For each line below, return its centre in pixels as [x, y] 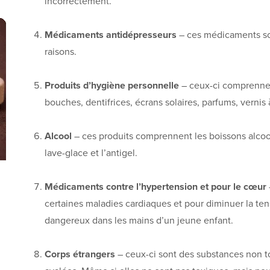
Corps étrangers [80, 254]
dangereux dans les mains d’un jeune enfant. [139, 220]
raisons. [61, 52]
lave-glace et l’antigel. [91, 153]
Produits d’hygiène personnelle [112, 85]
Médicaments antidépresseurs [111, 35]
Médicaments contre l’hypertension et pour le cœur [155, 187]
